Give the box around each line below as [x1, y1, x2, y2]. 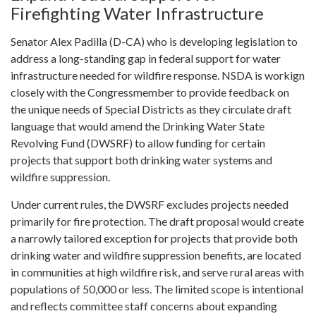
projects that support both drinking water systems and [11, 152, 272, 166]
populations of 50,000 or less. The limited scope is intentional [11, 281, 303, 296]
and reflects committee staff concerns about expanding [11, 298, 277, 312]
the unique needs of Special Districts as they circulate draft [11, 102, 291, 116]
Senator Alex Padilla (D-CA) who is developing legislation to [11, 34, 298, 48]
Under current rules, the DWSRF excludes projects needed [11, 197, 288, 211]
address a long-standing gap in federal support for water [11, 51, 281, 65]
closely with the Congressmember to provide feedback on [11, 85, 289, 99]
